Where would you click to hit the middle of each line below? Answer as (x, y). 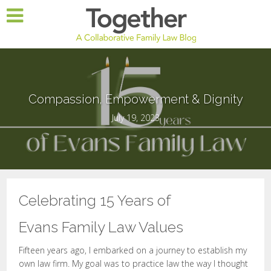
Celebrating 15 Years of (95, 201)
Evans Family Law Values (101, 227)
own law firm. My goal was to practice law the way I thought (134, 263)
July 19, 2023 (135, 118)
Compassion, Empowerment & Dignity (135, 99)
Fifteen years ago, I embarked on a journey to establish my (133, 250)
